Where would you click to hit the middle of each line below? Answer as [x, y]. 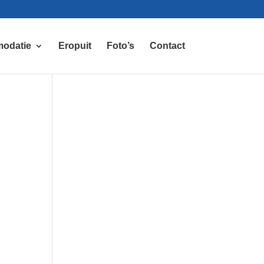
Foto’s [120, 46]
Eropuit [75, 46]
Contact [167, 46]
